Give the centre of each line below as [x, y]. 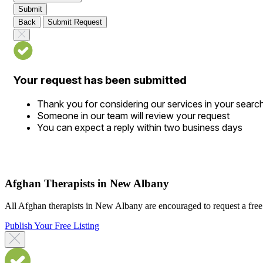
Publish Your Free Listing [52, 226]
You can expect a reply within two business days [140, 127]
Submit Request [75, 22]
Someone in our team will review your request [133, 115]
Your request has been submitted [100, 80]
